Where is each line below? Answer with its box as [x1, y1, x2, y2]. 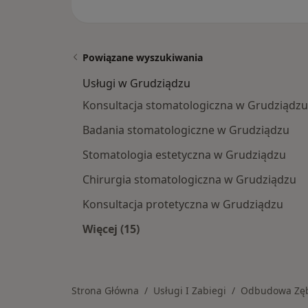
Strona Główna [71, 284, 139, 297]
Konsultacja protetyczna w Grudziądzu [82, 197, 283, 212]
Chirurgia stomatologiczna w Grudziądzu [82, 172, 296, 187]
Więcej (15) [82, 221, 140, 236]
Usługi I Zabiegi [153, 284, 226, 297]
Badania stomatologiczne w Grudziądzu [82, 122, 289, 137]
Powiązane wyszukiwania [82, 51, 203, 64]
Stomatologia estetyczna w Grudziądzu [82, 147, 286, 162]
